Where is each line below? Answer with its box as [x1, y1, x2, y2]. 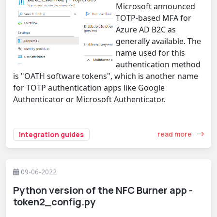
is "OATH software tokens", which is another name [13, 70, 198, 81]
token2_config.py [13, 195, 95, 208]
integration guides [19, 129, 84, 139]
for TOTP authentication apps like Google [13, 82, 165, 93]
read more [157, 129, 193, 139]
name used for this [116, 47, 185, 58]
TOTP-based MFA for [116, 12, 191, 23]
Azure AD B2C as [116, 24, 176, 35]
